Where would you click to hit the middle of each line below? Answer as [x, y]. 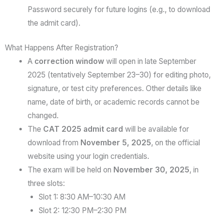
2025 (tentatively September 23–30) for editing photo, [119, 75]
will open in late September [150, 62]
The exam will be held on [70, 170]
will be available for [156, 129]
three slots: [46, 184]
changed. [43, 116]
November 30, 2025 [151, 170]
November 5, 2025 [116, 143]
